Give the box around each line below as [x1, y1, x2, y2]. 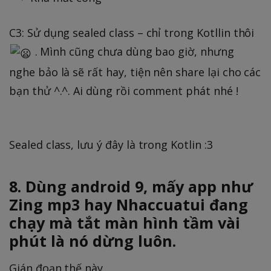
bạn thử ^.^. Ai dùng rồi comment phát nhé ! [9, 83, 238, 99]
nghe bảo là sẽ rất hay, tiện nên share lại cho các [9, 65, 261, 80]
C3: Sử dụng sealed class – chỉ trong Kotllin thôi [9, 25, 255, 40]
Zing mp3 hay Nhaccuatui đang [9, 194, 248, 215]
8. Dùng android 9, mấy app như [9, 176, 253, 197]
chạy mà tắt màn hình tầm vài [9, 212, 240, 233]
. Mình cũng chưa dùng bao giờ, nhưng [31, 44, 234, 59]
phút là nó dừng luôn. [9, 230, 176, 252]
